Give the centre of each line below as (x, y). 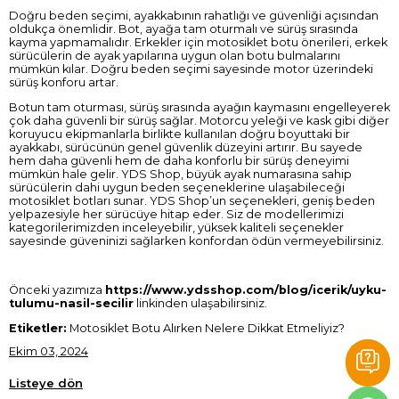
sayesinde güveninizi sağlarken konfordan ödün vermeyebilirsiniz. (198, 240)
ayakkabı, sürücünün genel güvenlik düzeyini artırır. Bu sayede (186, 147)
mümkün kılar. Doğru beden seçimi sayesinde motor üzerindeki (191, 69)
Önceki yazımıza (57, 290)
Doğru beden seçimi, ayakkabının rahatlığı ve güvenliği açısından (194, 15)
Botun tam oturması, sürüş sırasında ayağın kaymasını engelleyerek (199, 107)
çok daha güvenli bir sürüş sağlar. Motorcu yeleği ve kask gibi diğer (199, 120)
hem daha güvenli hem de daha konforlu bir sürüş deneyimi (179, 160)
